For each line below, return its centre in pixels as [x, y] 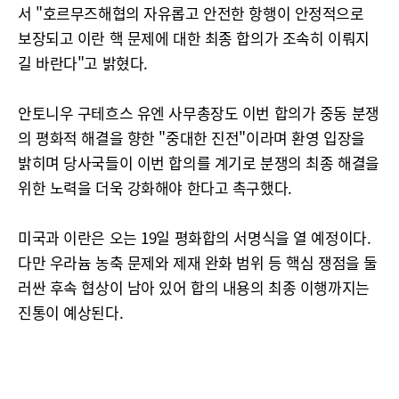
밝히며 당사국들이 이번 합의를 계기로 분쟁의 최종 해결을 [199, 163]
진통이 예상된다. [71, 312]
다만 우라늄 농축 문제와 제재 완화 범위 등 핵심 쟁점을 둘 [198, 262]
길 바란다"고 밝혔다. [83, 63]
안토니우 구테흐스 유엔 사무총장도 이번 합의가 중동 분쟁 [199, 113]
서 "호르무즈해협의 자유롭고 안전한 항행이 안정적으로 [191, 13]
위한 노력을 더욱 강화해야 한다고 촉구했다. [155, 187]
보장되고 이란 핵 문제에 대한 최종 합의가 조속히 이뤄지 [194, 38]
